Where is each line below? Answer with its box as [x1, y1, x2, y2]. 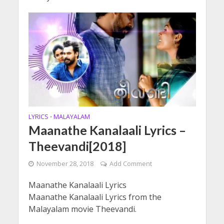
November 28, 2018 [36, 159, 93, 168]
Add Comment [109, 159, 152, 168]
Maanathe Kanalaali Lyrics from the [28, 191, 161, 202]
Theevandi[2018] [28, 138, 126, 153]
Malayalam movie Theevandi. [28, 203, 136, 214]
